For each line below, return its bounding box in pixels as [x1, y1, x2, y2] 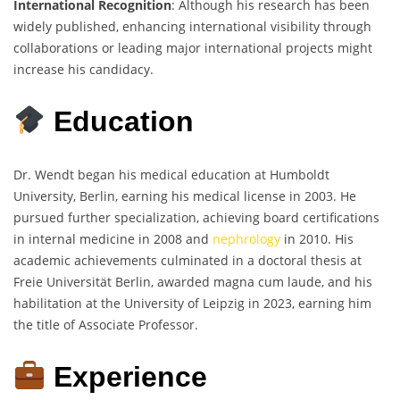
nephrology [212, 229, 284, 247]
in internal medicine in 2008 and [13, 229, 212, 247]
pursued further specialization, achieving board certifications [13, 208, 379, 226]
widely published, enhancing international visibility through [13, 17, 371, 35]
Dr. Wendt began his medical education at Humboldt [13, 165, 329, 183]
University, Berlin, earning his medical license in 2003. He [13, 187, 356, 204]
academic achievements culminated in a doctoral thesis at [13, 251, 362, 269]
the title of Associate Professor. [13, 315, 198, 333]
